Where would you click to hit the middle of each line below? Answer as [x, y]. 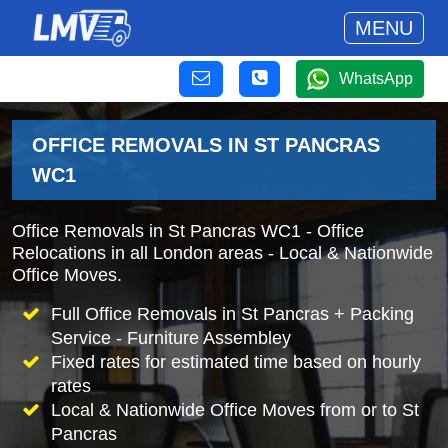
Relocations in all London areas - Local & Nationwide [222, 253]
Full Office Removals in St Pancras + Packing [232, 314]
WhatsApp [376, 78]
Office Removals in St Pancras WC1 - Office [188, 231]
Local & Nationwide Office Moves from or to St [234, 410]
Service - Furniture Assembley [170, 338]
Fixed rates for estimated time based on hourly [235, 362]
